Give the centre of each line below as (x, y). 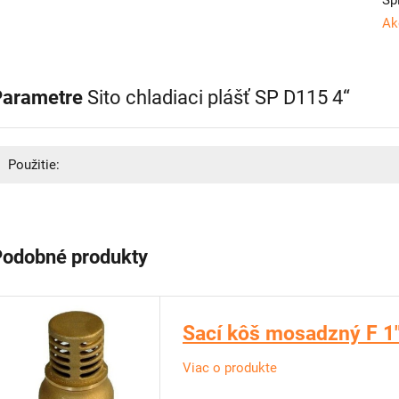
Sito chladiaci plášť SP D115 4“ (219, 98)
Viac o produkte (230, 368)
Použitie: (34, 165)
